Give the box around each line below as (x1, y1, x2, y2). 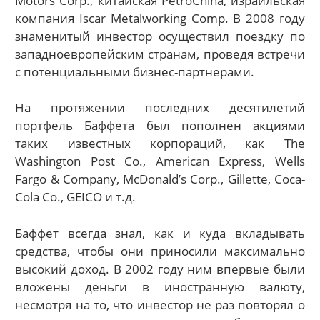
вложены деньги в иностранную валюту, (15, 278, 305, 295)
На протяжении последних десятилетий (15, 99, 305, 116)
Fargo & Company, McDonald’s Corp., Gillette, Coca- (15, 171, 305, 188)
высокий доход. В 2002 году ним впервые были (15, 260, 305, 277)
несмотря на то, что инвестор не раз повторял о (15, 296, 305, 313)
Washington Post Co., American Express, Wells (15, 153, 305, 170)
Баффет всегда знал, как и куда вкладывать (15, 224, 305, 241)
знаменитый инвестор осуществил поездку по (15, 27, 305, 44)
